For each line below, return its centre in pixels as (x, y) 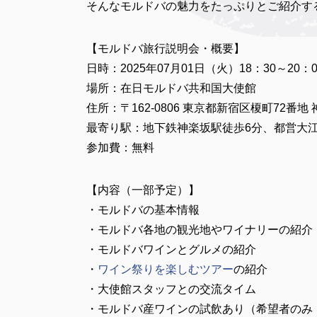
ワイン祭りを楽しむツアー (166, 269)
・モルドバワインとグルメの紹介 (171, 249)
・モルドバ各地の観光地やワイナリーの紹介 (200, 230)
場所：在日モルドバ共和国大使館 (171, 88)
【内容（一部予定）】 (143, 190)
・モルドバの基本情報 (143, 210)
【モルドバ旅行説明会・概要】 (166, 48)
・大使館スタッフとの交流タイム (171, 289)
